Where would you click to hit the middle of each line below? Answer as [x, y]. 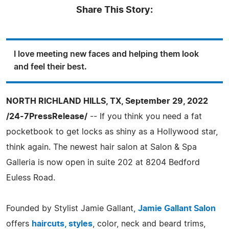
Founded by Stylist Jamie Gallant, [72, 208]
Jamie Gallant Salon [177, 208]
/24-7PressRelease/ [47, 116]
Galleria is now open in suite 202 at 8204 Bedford [103, 162]
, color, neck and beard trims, [149, 224]
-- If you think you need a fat [145, 116]
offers [19, 224]
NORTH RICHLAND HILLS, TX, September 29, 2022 [107, 101]
